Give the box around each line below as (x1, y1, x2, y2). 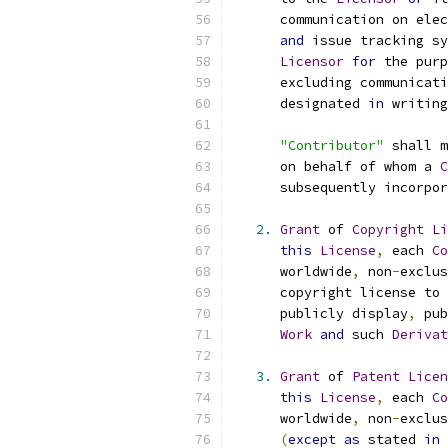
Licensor (280, 53, 344, 70)
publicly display (232, 305, 408, 322)
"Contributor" (280, 137, 384, 154)
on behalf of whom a (232, 158, 440, 175)
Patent (352, 368, 400, 385)
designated (232, 95, 368, 112)
